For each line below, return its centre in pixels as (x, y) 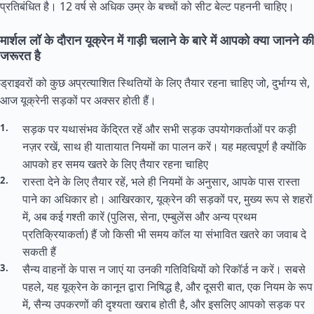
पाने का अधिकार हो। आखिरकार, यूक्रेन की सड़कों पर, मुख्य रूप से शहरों (168, 199)
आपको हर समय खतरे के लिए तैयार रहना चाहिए (115, 164)
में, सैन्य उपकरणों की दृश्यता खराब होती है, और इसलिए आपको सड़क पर (164, 304)
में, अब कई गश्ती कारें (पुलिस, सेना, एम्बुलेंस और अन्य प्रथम (139, 217)
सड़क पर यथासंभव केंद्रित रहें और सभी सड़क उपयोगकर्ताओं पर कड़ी (159, 129)
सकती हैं (39, 252)
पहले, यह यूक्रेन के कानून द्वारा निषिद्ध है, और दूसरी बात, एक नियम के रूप (168, 287)
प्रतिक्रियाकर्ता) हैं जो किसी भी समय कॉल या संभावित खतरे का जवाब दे (164, 234)
